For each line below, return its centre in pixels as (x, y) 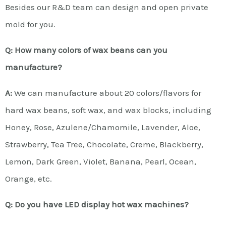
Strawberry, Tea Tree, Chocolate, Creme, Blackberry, (104, 144)
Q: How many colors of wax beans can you (86, 50)
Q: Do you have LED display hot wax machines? (97, 204)
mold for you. (30, 24)
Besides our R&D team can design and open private (107, 7)
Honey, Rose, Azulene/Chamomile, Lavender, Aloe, (103, 127)
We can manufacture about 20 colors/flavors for (107, 93)
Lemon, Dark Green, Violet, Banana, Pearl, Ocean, (101, 161)
